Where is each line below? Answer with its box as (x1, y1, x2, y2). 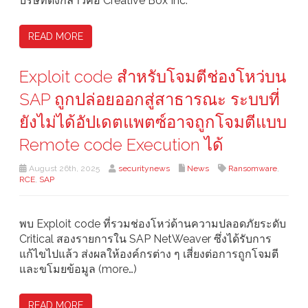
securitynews (118, 164, 170, 174)
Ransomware (228, 164, 277, 174)
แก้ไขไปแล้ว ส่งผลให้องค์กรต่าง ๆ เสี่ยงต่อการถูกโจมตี (19, 247, 278, 261)
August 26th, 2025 (27, 164, 100, 174)
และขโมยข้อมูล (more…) (19, 263, 137, 276)
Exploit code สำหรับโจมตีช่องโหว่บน (19, 67, 286, 87)
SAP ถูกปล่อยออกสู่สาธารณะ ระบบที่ (19, 89, 280, 110)
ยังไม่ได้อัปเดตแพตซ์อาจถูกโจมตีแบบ (19, 112, 287, 133)
